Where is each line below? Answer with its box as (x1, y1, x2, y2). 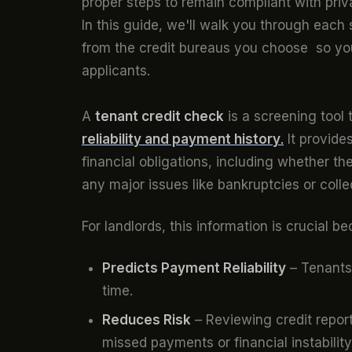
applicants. (82, 63, 150, 79)
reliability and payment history (82, 131, 280, 148)
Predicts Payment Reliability (101, 259, 286, 276)
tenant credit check (95, 108, 224, 125)
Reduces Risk (101, 312, 191, 328)
